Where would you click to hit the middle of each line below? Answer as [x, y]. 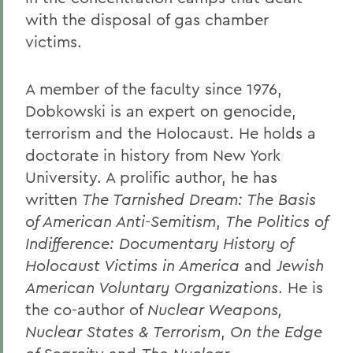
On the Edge [276, 331]
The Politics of [277, 221]
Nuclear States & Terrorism [123, 331]
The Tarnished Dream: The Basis [199, 199]
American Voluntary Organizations [152, 287]
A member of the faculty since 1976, [154, 88]
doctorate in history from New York [153, 154]
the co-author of [86, 309]
